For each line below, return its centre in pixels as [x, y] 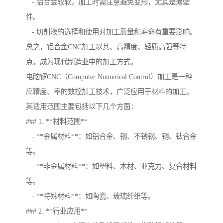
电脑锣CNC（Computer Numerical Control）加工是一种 [109, 77]
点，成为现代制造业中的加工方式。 [82, 62]
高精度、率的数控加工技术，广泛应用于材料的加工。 [110, 92]
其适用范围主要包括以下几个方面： [82, 107]
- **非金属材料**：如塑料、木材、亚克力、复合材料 [111, 167]
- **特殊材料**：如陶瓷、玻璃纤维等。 [90, 196]
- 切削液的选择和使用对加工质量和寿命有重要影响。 [111, 32]
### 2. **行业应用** [57, 211]
